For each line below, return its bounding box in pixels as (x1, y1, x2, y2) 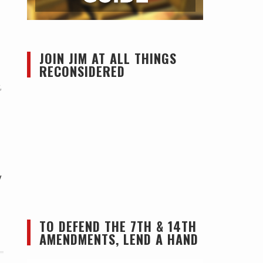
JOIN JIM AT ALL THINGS (39, 49, 177, 68)
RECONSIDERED (39, 62, 125, 80)
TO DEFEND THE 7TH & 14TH (39, 217, 197, 235)
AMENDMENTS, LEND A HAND (39, 230, 198, 248)
